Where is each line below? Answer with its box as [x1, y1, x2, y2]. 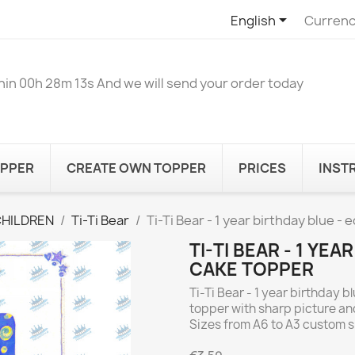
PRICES [239, 158, 286, 177]
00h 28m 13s [19, 74, 94, 93]
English [230, 11, 276, 29]
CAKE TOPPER [189, 257, 314, 281]
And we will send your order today [97, 74, 303, 93]
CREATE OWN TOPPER [67, 158, 206, 177]
